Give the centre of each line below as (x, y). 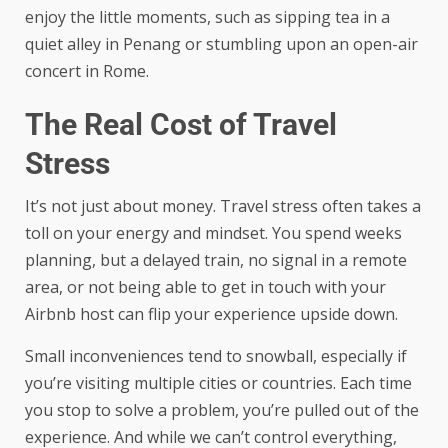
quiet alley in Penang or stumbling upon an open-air (221, 43)
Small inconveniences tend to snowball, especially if (216, 355)
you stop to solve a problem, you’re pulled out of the (222, 409)
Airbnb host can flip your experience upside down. (211, 313)
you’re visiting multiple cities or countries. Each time (218, 382)
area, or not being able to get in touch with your (205, 286)
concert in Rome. (87, 70)
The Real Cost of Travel (181, 124)
